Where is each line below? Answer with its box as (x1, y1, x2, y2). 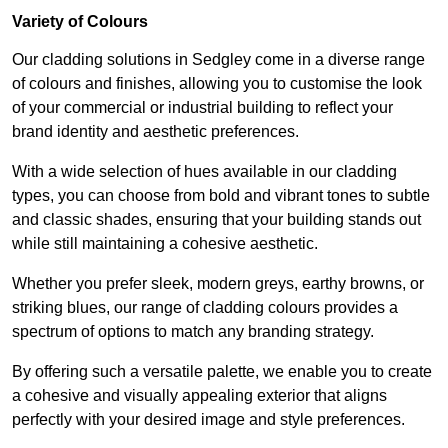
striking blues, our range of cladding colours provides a (12, 298, 398, 316)
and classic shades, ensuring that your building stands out (12, 210, 421, 228)
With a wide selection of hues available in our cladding (12, 162, 397, 180)
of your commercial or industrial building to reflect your (12, 98, 393, 116)
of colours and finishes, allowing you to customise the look (12, 74, 422, 92)
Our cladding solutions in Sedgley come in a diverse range (12, 50, 425, 68)
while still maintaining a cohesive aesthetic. (12, 234, 318, 252)
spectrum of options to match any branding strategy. (12, 322, 374, 340)
